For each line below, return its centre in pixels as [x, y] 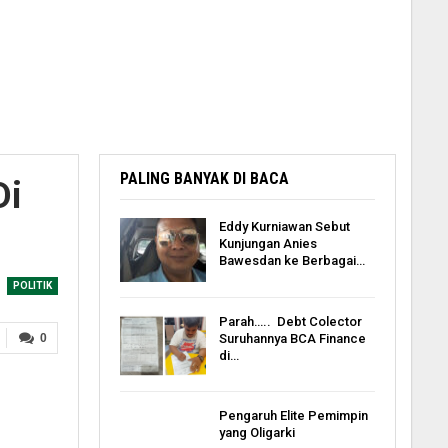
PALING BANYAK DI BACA [204, 178]
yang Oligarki [256, 433]
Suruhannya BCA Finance [292, 338]
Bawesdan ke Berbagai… [291, 260]
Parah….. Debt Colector [290, 321]
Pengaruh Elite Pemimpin [293, 416]
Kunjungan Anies [267, 243]
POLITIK [32, 285]
